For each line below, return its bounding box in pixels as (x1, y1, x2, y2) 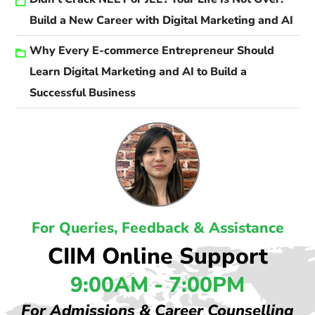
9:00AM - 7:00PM (70, 270, 245, 300)
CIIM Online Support (47, 240, 268, 271)
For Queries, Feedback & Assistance (31, 217, 284, 238)
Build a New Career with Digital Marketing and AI (30, 12, 294, 28)
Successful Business (30, 84, 136, 101)
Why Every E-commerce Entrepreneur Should (30, 42, 275, 58)
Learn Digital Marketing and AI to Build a (30, 63, 247, 79)
